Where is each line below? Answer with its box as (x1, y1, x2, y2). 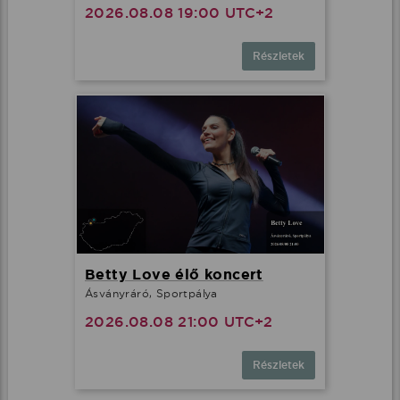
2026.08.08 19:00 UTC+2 (85, 4, 274, 23)
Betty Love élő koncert (85, 264, 263, 284)
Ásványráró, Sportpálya (85, 286, 218, 300)
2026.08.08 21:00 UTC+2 (85, 312, 273, 331)
